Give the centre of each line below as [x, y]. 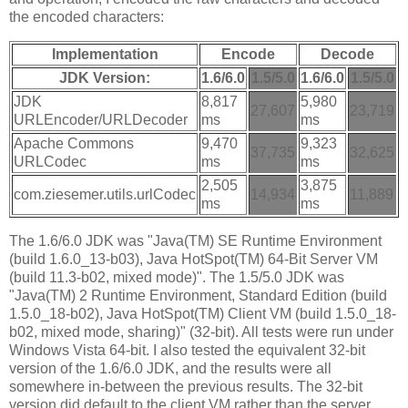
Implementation [105, 55]
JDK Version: [105, 78]
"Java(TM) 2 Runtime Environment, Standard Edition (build [198, 296]
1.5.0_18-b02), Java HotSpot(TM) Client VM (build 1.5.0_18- [203, 314]
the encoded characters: [87, 17]
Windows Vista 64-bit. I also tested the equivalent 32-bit [187, 351]
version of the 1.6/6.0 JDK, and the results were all [170, 369]
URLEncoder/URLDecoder [101, 120]
